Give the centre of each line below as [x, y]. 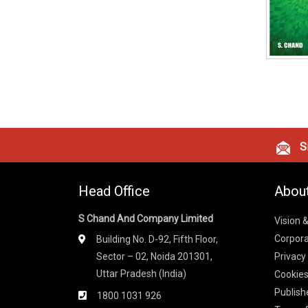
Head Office [114, 191]
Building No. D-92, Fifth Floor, [157, 240]
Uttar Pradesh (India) [141, 274]
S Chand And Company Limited [146, 219]
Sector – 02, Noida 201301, [154, 257]
